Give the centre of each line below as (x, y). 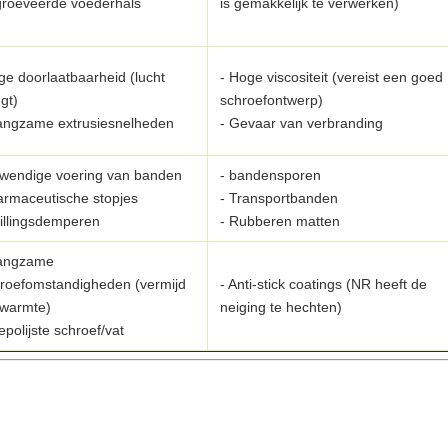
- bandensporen (270, 175)
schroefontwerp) (271, 100)
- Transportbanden (279, 198)
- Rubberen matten (280, 221)
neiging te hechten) (281, 307)
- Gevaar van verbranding (301, 123)
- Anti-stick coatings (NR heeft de (323, 284)
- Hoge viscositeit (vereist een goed (331, 77)
